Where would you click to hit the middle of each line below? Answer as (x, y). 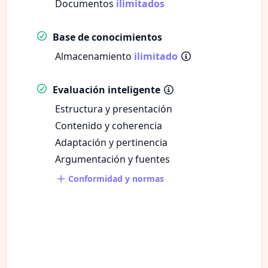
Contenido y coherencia (109, 125)
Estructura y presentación (114, 109)
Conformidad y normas (115, 178)
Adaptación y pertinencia (111, 142)
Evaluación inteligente (106, 89)
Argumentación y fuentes (112, 159)
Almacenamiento (95, 56)
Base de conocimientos (107, 37)
